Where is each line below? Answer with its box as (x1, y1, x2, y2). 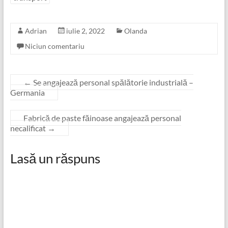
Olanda (124, 26, 147, 35)
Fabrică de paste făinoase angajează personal (23, 112, 181, 123)
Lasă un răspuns (10, 150, 100, 166)
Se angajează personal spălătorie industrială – (31, 77, 193, 87)
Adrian (24, 26, 47, 35)
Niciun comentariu (24, 41, 84, 50)
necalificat (10, 123, 47, 133)
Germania (10, 87, 45, 97)
